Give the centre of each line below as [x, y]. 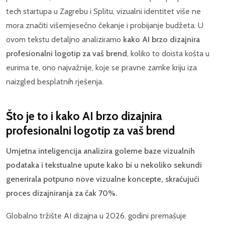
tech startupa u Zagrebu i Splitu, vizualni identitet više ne [103, 11]
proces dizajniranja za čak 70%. [62, 193]
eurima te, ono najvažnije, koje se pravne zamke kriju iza [101, 67]
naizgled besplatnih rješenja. [55, 81]
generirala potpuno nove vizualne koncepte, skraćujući [103, 179]
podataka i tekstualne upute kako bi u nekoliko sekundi [104, 165]
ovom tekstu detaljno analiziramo [65, 39]
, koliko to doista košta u [168, 53]
